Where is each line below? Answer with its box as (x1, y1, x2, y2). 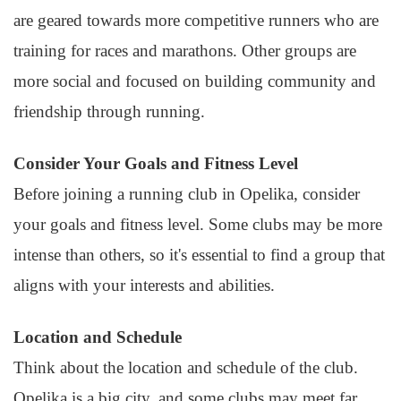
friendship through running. (13, 102, 205, 121)
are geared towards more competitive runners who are (13, 11, 379, 30)
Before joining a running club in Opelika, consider (13, 184, 360, 203)
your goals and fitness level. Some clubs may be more (13, 215, 382, 234)
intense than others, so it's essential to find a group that (13, 245, 385, 264)
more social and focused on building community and (13, 72, 376, 90)
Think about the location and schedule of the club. (13, 358, 358, 377)
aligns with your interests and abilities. (13, 276, 275, 294)
